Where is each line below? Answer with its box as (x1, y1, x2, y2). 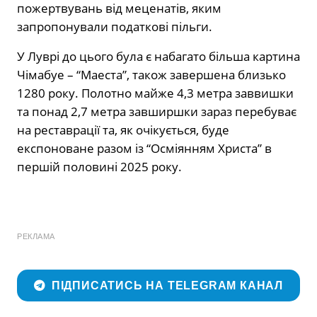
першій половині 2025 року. (17, 158, 182, 175)
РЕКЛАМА (17, 231, 55, 241)
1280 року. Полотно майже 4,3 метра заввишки (17, 84, 294, 101)
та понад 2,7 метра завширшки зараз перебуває (17, 103, 296, 120)
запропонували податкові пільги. (17, 18, 212, 35)
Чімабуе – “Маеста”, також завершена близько (17, 66, 286, 83)
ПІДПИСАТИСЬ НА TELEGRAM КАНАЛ (51, 279, 284, 292)
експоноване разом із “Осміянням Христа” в (17, 139, 272, 156)
